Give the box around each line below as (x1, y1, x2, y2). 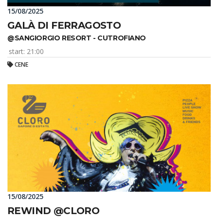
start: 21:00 (8, 46, 44, 56)
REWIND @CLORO (7, 204, 100, 217)
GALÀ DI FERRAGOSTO (7, 19, 121, 32)
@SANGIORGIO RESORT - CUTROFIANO (7, 34, 146, 43)
